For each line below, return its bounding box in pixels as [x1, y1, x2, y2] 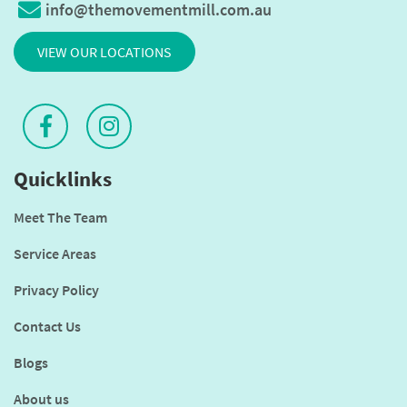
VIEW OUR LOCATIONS [37, 42, 172, 61]
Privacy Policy [14, 280, 99, 299]
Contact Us [14, 316, 81, 335]
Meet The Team [14, 207, 107, 226]
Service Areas [14, 243, 96, 263]
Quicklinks [14, 164, 112, 192]
